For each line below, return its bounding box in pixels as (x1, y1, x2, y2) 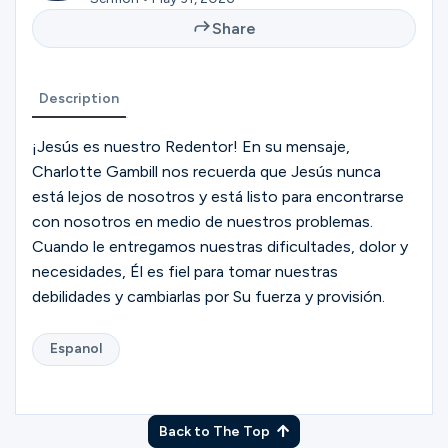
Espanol (49, 340, 102, 358)
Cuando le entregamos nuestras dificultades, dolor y (32, 237, 408, 257)
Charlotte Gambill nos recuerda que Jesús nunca (32, 162, 381, 182)
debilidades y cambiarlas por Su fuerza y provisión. (32, 287, 385, 307)
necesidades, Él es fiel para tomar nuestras (32, 262, 338, 282)
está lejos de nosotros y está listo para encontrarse (32, 187, 404, 207)
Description (38, 90, 119, 107)
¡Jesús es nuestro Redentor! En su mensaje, (32, 137, 350, 157)
